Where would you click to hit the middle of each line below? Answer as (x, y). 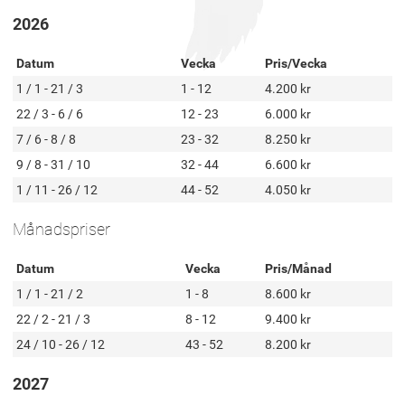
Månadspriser (61, 229)
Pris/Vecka (296, 63)
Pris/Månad (298, 268)
